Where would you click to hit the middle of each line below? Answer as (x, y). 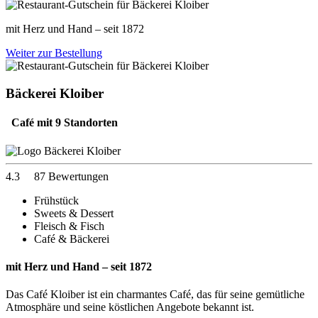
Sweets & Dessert (74, 213)
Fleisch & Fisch (69, 226)
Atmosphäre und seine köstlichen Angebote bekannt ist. (130, 307)
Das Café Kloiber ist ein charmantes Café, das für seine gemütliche (155, 295)
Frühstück (56, 200)
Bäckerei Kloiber (55, 94)
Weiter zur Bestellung (54, 53)
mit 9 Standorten (77, 123)
